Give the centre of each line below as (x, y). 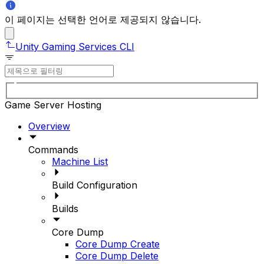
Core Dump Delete (117, 256)
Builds (65, 209)
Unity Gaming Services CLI (75, 46)
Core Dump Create (118, 244)
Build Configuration (95, 185)
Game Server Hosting (53, 105)
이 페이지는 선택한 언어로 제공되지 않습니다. (103, 19)
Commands (53, 150)
